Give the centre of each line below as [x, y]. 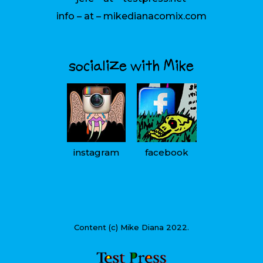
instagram [96, 152]
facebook [167, 152]
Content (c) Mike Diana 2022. [131, 227]
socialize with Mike [131, 66]
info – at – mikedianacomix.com [131, 16]
